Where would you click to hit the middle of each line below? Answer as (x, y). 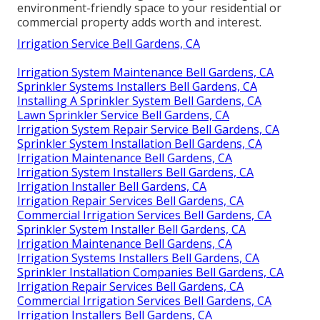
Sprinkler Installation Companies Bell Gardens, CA (150, 272)
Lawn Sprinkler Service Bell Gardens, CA (123, 115)
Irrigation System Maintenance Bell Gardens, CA (145, 72)
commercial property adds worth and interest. (139, 22)
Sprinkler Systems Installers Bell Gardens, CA (137, 86)
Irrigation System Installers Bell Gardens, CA (135, 172)
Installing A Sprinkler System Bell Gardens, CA (139, 100)
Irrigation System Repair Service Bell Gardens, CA (148, 129)
